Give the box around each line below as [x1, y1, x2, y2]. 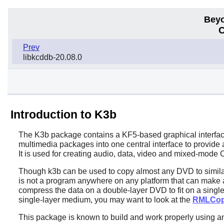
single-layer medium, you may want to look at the [18, 195, 192, 204]
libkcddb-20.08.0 [23, 52, 82, 61]
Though [18, 166, 48, 175]
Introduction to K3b [10, 107, 116, 121]
